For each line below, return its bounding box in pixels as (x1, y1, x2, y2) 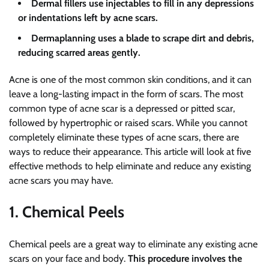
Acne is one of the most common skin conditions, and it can (9, 73, 252, 85)
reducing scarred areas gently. (18, 46, 141, 58)
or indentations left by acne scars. (18, 11, 158, 23)
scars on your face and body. (9, 252, 128, 264)
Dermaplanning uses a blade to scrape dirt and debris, (31, 32, 254, 44)
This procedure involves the (128, 252, 242, 264)
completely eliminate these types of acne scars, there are (9, 131, 239, 143)
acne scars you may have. (9, 174, 113, 186)
